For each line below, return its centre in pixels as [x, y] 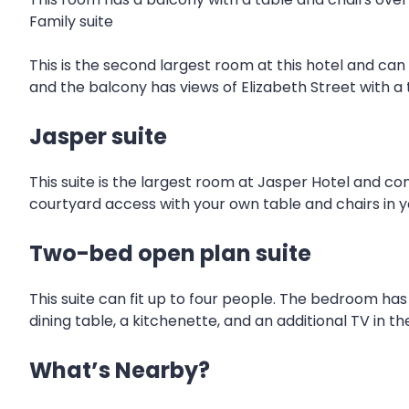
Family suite [71, 21]
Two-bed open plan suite [170, 253]
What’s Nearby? [120, 370]
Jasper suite [98, 136]
